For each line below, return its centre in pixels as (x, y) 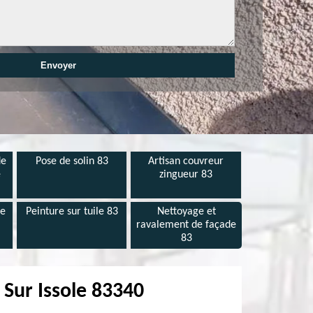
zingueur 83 (186, 175)
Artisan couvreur (186, 161)
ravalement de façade (187, 225)
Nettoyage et (186, 212)
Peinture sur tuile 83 (72, 212)
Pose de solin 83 (72, 161)
